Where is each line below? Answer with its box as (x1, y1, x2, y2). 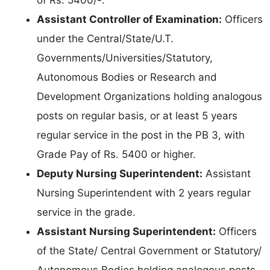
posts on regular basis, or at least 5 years (37, 109, 237, 122)
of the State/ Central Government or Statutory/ (37, 244, 262, 257)
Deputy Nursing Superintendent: (37, 167, 202, 180)
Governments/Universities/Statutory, (37, 51, 213, 64)
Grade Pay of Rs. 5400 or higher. (37, 148, 196, 160)
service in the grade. (37, 206, 136, 218)
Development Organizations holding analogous (37, 90, 262, 102)
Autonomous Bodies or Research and (37, 71, 217, 83)
